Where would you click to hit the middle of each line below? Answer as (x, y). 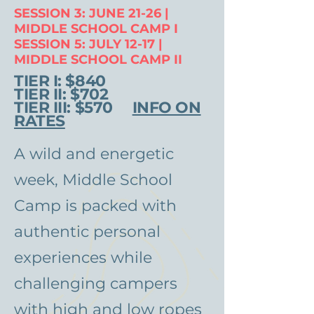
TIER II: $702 (61, 94)
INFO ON (166, 108)
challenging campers (96, 284)
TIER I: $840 (60, 81)
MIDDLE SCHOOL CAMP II (98, 60)
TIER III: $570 (73, 108)
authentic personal (87, 232)
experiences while (83, 258)
